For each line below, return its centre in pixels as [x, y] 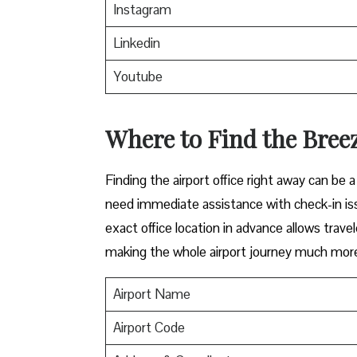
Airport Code [149, 327]
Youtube [137, 76]
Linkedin [136, 43]
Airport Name [151, 294]
